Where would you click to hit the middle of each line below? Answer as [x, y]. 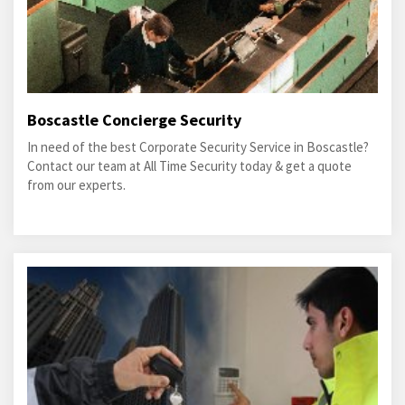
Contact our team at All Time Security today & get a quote [189, 166]
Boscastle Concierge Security [134, 120]
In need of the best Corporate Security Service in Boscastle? [198, 147]
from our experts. [76, 185]
